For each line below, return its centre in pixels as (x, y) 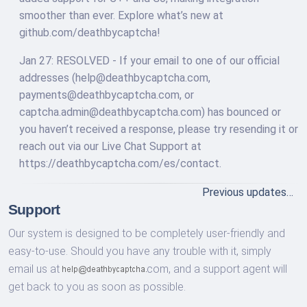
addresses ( (47, 77)
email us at (34, 269)
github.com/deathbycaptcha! (90, 32)
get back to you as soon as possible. (97, 286)
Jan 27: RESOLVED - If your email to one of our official (149, 60)
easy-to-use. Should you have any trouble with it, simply (140, 251)
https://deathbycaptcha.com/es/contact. (120, 163)
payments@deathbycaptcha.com (99, 95)
